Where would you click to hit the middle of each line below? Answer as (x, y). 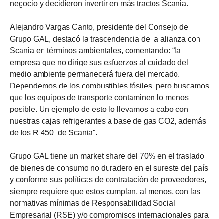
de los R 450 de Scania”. (54, 132)
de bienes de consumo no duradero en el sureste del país (109, 168)
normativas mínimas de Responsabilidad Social (92, 203)
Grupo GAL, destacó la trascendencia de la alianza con (105, 39)
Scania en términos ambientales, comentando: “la (95, 50)
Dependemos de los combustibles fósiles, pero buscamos (109, 86)
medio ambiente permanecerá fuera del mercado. (95, 74)
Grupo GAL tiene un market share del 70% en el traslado (107, 156)
